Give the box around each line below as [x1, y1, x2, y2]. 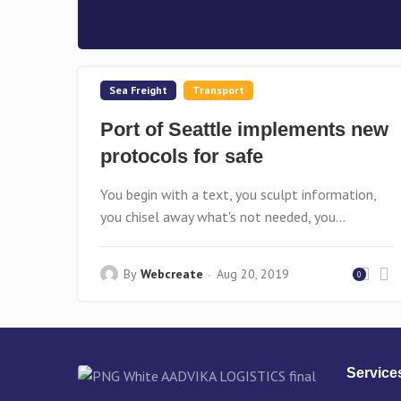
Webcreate [141, 266, 203, 282]
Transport [192, 83, 244, 97]
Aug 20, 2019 [217, 266, 289, 282]
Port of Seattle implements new [100, 118, 388, 141]
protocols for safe [100, 145, 263, 167]
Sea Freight [109, 83, 167, 97]
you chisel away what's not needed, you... [100, 208, 346, 226]
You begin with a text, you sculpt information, [100, 185, 376, 203]
